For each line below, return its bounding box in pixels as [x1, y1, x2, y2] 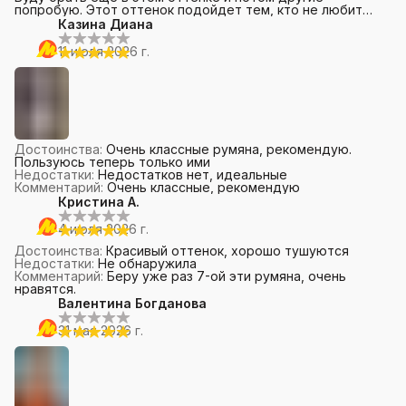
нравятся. [14, 281, 76, 296]
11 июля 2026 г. [58, 43, 150, 59]
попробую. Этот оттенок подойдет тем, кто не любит [14, 2, 362, 17]
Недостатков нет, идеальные [98, 167, 287, 182]
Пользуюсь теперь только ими [14, 154, 210, 169]
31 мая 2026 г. [58, 323, 143, 338]
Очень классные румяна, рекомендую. [106, 141, 352, 157]
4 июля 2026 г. [58, 221, 149, 237]
